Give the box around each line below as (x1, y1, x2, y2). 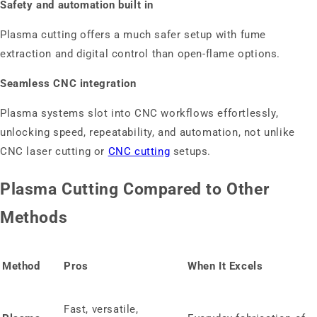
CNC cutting (108, 145, 171, 158)
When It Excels (188, 260, 263, 273)
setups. (170, 145, 212, 158)
